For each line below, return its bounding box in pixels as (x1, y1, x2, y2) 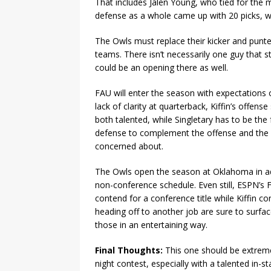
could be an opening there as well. (95, 61, 228, 73)
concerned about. (95, 140, 163, 152)
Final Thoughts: (95, 244, 165, 256)
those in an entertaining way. (95, 218, 207, 230)
